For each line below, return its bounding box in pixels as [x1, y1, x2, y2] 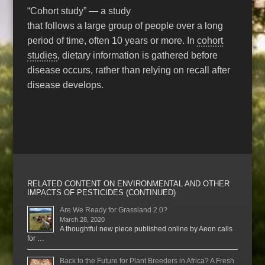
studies [27, 50, 58, 60]
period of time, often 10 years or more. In [27, 35, 198, 46]
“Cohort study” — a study [27, 5, 131, 16]
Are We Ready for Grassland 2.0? [60, 205, 168, 214]
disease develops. [27, 79, 104, 90]
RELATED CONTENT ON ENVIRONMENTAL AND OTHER [27, 179, 230, 188]
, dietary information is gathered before [57, 50, 218, 60]
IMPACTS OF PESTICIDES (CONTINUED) [27, 188, 176, 197]
